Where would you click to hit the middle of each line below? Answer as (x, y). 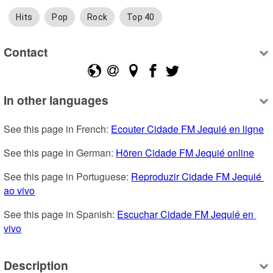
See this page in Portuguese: (68, 177)
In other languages (56, 100)
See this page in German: (60, 153)
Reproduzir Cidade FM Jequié (197, 177)
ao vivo (19, 191)
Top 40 (141, 17)
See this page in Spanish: (61, 214)
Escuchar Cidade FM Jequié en (186, 214)
